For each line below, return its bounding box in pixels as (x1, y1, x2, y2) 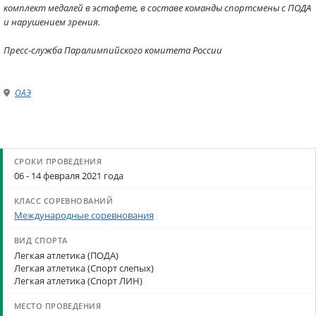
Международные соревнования (14, 209, 154, 222)
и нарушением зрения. (4, 16, 100, 28)
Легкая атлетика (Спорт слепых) (14, 261, 154, 274)
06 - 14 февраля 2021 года (14, 169, 123, 183)
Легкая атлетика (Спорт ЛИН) (14, 274, 142, 287)
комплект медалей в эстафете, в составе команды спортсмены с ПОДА (4, 1, 311, 14)
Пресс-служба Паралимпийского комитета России (4, 44, 222, 56)
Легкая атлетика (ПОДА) (14, 248, 119, 262)
